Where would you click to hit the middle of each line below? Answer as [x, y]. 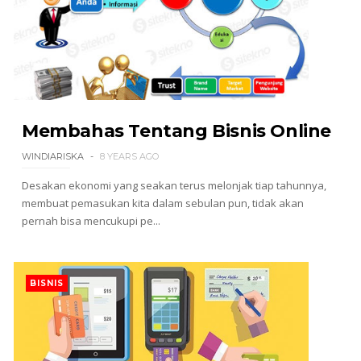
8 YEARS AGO [129, 156]
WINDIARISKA [52, 156]
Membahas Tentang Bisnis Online [176, 131]
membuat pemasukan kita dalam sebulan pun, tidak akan [162, 203]
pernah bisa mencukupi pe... [91, 221]
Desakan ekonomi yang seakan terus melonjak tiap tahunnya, [174, 185]
